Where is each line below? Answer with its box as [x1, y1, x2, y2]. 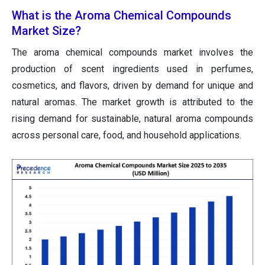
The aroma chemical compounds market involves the [12, 46, 253, 58]
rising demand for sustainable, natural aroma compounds [12, 112, 253, 124]
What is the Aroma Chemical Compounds [12, 8, 231, 22]
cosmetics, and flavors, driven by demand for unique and [12, 79, 253, 91]
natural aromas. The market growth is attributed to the [12, 96, 253, 108]
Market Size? [12, 23, 81, 38]
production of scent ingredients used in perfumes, [12, 63, 253, 75]
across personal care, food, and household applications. [12, 129, 241, 141]
